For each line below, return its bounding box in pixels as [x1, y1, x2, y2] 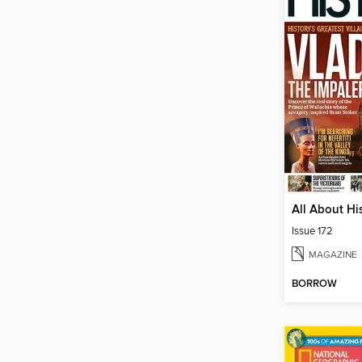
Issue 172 [292, 224, 333, 238]
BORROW [292, 277, 337, 292]
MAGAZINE [309, 248, 357, 261]
